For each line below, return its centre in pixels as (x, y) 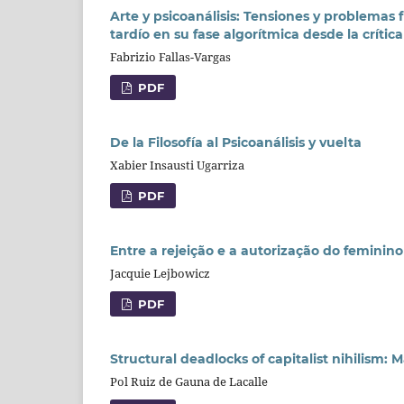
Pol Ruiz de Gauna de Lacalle (189, 381)
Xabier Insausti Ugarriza (177, 165)
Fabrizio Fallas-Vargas (170, 56)
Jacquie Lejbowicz (160, 273)
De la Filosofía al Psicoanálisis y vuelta (236, 142)
